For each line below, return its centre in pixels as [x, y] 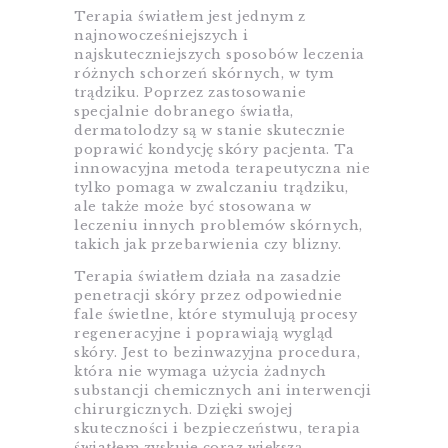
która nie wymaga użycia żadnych [200, 372]
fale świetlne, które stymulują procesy [215, 315]
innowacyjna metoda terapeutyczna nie [222, 169]
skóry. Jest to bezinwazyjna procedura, [217, 353]
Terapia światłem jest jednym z [189, 17]
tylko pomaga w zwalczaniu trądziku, [211, 188]
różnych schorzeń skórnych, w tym [203, 74]
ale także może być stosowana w [192, 207]
